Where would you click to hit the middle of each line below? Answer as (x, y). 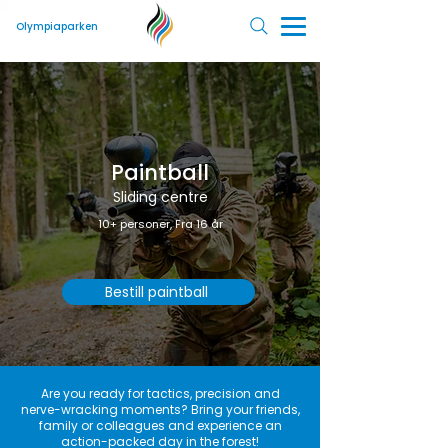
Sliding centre (160, 197)
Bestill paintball (156, 291)
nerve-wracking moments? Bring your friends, (160, 409)
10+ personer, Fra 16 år (160, 224)
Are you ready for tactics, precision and (160, 393)
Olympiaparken (57, 26)
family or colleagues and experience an (160, 425)
